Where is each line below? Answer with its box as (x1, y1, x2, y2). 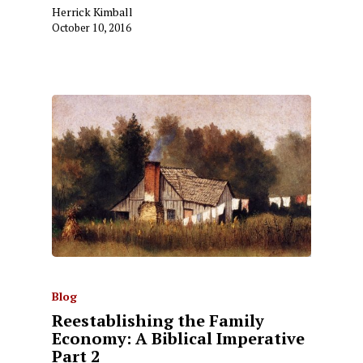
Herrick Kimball (52, 4, 133, 20)
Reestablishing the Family (52, 310, 264, 332)
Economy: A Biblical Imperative (52, 327, 305, 350)
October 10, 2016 (52, 20, 131, 36)
